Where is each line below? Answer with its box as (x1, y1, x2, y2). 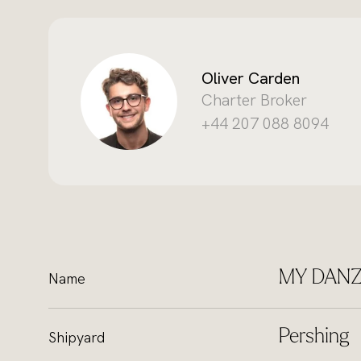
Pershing (279, 326, 350, 348)
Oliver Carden (201, 68, 300, 89)
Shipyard (48, 328, 105, 346)
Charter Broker (201, 89, 307, 110)
